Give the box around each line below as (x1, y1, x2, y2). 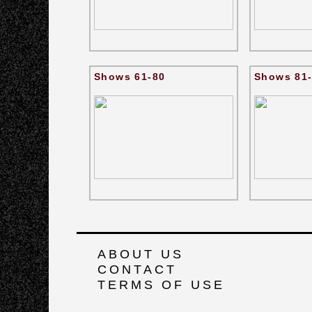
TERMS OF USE (97, 278, 225, 292)
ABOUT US (97, 247, 184, 261)
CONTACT (97, 263, 177, 276)
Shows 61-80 (94, 71, 166, 82)
